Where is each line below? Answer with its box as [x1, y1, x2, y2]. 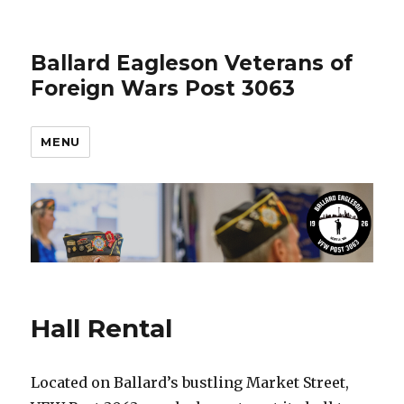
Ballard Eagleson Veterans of [31, 50, 353, 76]
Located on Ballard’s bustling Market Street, [31, 373, 350, 392]
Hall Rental [31, 313, 173, 344]
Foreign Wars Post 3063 [31, 76, 296, 101]
